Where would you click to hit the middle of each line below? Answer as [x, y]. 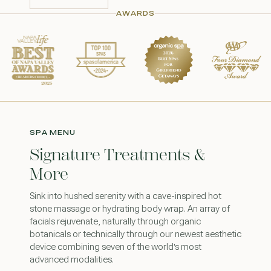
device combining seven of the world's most [115, 247]
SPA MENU [52, 132]
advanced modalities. [71, 260]
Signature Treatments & [117, 155]
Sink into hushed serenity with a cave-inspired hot [125, 196]
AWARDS [135, 14]
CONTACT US [69, 5]
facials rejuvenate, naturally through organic [115, 222]
